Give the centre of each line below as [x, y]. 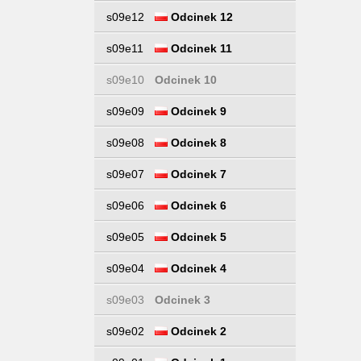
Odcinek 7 [197, 174]
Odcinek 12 [200, 17]
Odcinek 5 [197, 237]
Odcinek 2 [197, 331]
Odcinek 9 [197, 111]
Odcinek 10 [186, 80]
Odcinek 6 [197, 205]
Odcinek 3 [183, 300]
